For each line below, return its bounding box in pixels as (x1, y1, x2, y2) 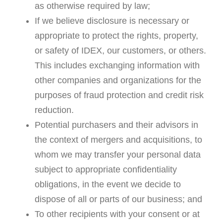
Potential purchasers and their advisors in (34, 120, 198, 130)
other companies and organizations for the (34, 75, 201, 86)
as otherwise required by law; (34, 1, 150, 11)
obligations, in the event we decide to (34, 179, 181, 190)
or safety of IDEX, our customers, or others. (34, 46, 206, 56)
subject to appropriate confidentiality (34, 165, 177, 175)
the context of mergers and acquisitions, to (34, 135, 202, 145)
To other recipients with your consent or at (34, 209, 200, 220)
